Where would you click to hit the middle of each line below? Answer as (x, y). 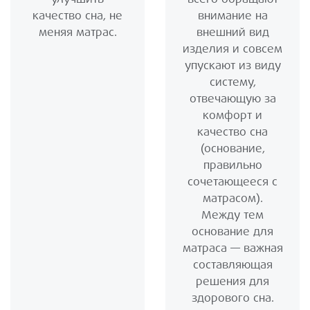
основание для (232, 232)
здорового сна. (232, 298)
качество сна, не (77, 16)
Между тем (232, 215)
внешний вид (232, 33)
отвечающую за (232, 99)
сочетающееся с (232, 182)
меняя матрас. (77, 33)
